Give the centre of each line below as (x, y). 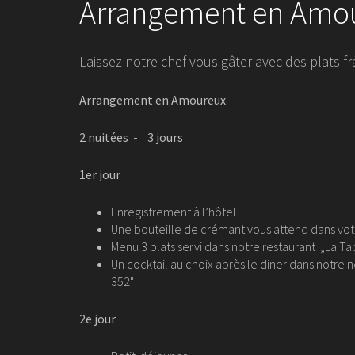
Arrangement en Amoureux (153, 100)
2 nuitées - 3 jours (131, 137)
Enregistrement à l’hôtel (174, 212)
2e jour (97, 319)
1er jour (100, 174)
